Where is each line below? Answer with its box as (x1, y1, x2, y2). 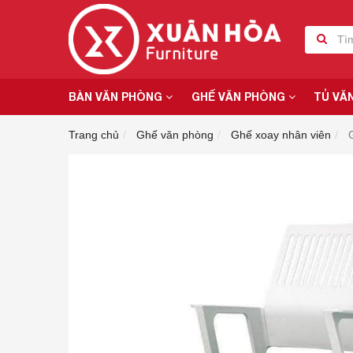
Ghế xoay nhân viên (231, 128, 331, 141)
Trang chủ (69, 128, 119, 141)
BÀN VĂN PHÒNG (69, 90, 165, 103)
